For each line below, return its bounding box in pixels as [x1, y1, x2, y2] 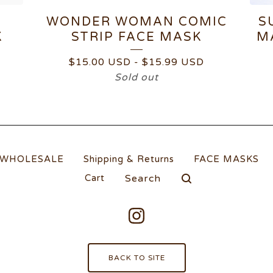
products [113, 176, 156, 187]
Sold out [115, 71, 158, 83]
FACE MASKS [194, 154, 259, 165]
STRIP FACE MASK [71, 30, 202, 44]
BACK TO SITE [108, 253, 165, 262]
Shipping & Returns [83, 154, 174, 165]
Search [113, 167, 146, 178]
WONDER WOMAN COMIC [46, 15, 227, 29]
